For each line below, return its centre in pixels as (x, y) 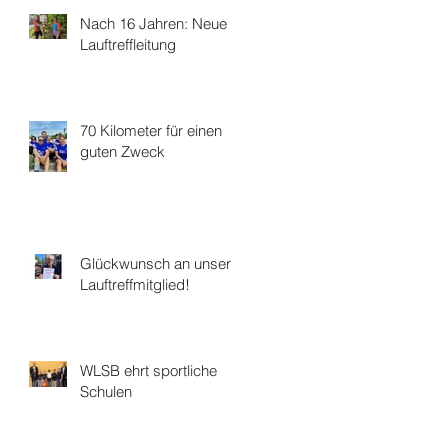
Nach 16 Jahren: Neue (153, 23)
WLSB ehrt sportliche (148, 370)
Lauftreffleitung (128, 44)
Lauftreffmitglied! (135, 284)
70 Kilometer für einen (151, 130)
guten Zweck (122, 151)
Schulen (106, 391)
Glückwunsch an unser (155, 263)
